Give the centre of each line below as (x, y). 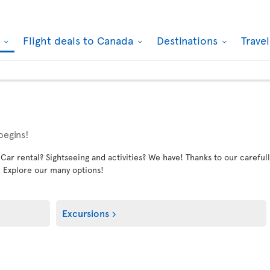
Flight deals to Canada (80, 40)
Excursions (86, 213)
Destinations (189, 40)
